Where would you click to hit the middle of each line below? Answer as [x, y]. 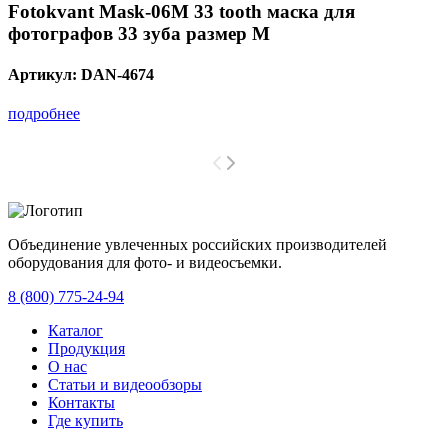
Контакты [81, 403]
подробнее [44, 114]
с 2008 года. [322, 263]
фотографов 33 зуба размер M [139, 33]
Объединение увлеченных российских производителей [197, 245]
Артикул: [44, 74]
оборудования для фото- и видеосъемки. [145, 263]
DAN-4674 [117, 74]
